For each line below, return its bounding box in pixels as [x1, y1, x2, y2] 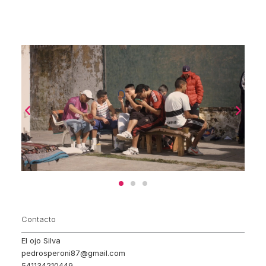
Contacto [21, 214, 56, 224]
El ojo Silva [21, 236, 61, 245]
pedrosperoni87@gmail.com [21, 248, 125, 258]
